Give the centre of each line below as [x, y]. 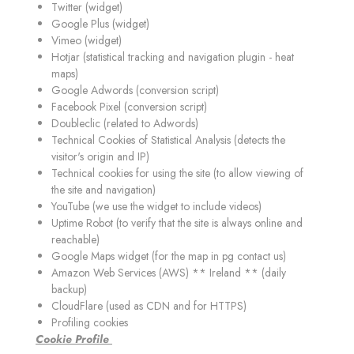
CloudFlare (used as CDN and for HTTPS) [149, 306]
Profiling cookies [90, 322]
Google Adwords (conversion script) [135, 90]
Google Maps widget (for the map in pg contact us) [169, 256]
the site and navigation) [104, 190]
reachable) [75, 239]
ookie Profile [78, 339]
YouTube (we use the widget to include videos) [156, 206]
